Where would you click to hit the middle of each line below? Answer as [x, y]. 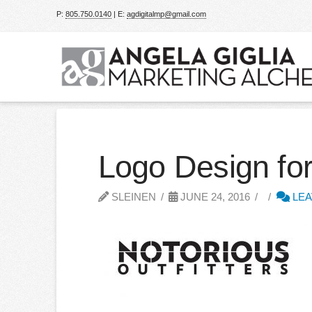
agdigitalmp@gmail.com [166, 14]
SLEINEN [132, 197]
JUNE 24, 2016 [214, 197]
